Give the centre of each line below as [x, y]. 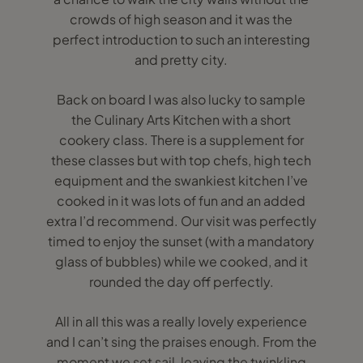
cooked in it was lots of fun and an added [181, 201]
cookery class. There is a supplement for [181, 140]
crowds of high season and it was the [181, 19]
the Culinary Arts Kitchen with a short [181, 120]
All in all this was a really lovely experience [181, 321]
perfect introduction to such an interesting [181, 39]
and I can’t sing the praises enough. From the [181, 342]
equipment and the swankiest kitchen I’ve [181, 180]
